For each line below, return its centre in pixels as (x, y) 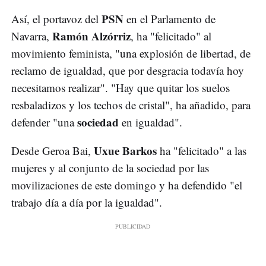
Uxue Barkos (124, 151)
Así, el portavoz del (56, 19)
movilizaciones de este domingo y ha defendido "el (127, 185)
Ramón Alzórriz (90, 36)
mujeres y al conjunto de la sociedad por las (110, 168)
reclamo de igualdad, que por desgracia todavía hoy (128, 71)
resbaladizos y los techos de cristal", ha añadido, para (131, 105)
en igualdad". (152, 122)
